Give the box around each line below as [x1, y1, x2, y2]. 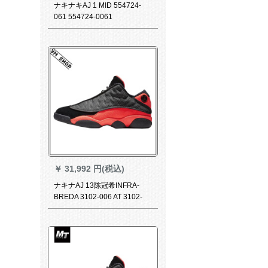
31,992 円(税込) [64, 163, 124, 173]
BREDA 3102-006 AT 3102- [53, 192, 142, 201]
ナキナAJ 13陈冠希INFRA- [53, 181, 139, 190]
